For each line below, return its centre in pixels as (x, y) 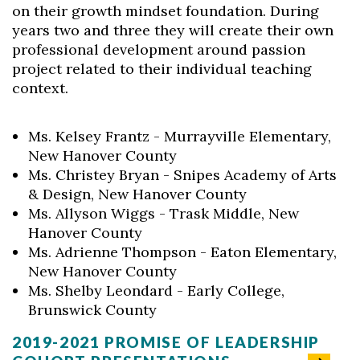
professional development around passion (159, 49)
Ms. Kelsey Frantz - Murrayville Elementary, (180, 136)
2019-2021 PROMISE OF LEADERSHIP (166, 342)
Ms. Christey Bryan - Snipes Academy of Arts (182, 175)
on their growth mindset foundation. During (166, 11)
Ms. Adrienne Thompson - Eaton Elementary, (182, 252)
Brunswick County (92, 310)
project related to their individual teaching (162, 69)
